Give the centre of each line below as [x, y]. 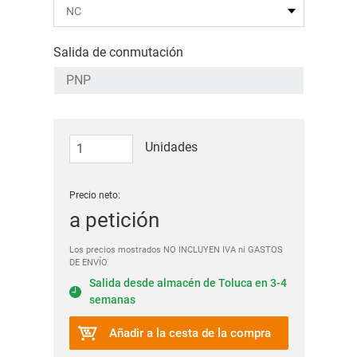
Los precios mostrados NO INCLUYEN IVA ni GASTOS [176, 250]
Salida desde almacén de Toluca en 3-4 [188, 283]
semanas [112, 300]
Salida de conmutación [118, 52]
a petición [114, 220]
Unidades [171, 147]
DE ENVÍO [88, 263]
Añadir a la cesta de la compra [190, 333]
